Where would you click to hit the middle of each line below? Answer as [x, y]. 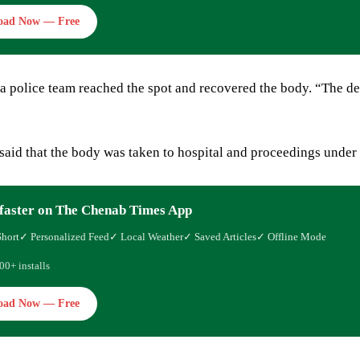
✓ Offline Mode [291, 236]
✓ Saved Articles [220, 236]
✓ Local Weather [146, 236]
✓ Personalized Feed [64, 236]
